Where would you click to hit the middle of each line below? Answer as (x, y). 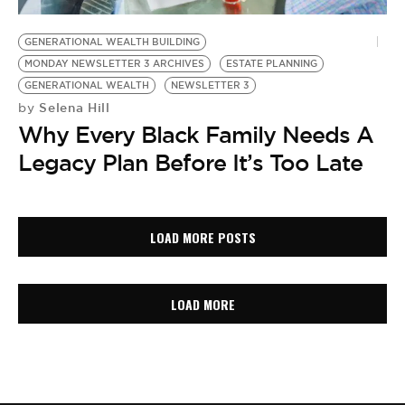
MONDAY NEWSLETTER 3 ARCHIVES (114, 64)
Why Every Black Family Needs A (196, 135)
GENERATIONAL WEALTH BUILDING (112, 42)
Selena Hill (72, 108)
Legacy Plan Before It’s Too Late (190, 163)
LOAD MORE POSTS (202, 237)
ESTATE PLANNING (272, 64)
